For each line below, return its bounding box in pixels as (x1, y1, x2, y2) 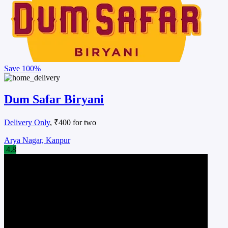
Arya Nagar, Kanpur (4, 136, 70, 145)
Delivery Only (4, 118, 50, 127)
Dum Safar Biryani (4, 93, 104, 106)
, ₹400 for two (50, 118, 96, 127)
